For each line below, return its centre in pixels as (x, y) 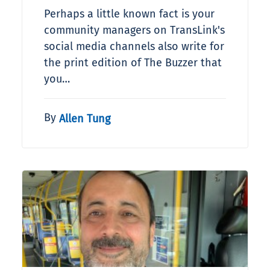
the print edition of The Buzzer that (133, 63)
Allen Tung (85, 118)
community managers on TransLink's (134, 30)
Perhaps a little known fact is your (129, 14)
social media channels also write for (134, 47)
